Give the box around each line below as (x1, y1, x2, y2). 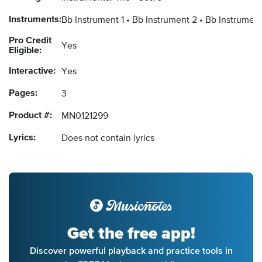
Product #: (9, 111, 52, 121)
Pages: (9, 89, 37, 99)
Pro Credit (9, 36, 51, 46)
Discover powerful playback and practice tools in (29, 245, 233, 256)
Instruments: (9, 15, 61, 25)
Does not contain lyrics (61, 134, 154, 144)
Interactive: (9, 67, 56, 77)
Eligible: (9, 46, 42, 56)
